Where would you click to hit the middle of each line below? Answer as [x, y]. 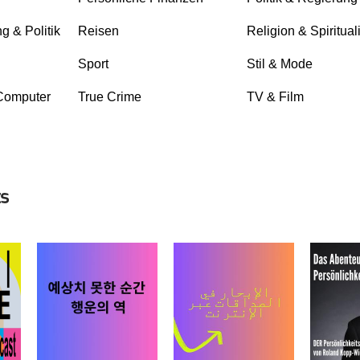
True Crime [110, 97]
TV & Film [275, 97]
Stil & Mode [280, 64]
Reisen [98, 31]
